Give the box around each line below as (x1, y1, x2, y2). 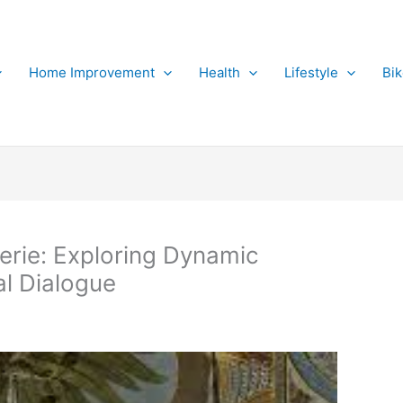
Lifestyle (284, 64, 338, 81)
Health (199, 64, 240, 81)
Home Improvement (29, 64, 155, 81)
